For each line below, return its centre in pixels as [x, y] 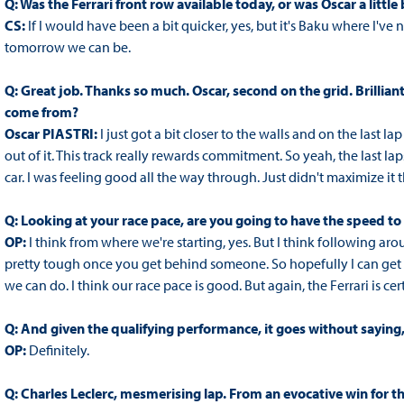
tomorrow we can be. [67, 47]
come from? [41, 112]
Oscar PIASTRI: [50, 134]
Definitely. [59, 350]
